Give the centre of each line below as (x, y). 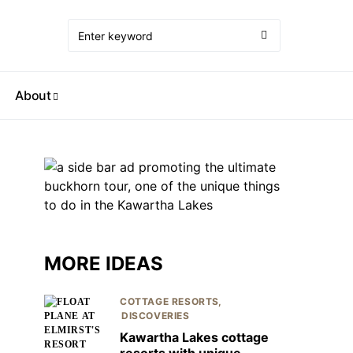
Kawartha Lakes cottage (194, 337)
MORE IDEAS (104, 264)
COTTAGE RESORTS (169, 301)
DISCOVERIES (156, 316)
